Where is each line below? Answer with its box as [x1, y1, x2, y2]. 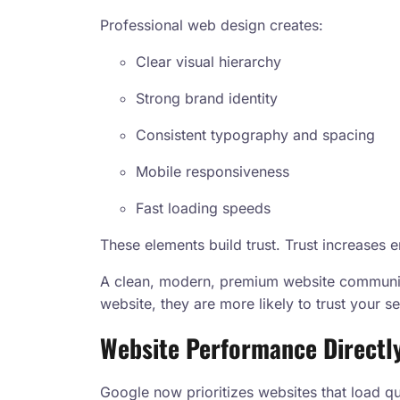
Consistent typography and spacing [136, 126, 375, 145]
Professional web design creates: [100, 16, 323, 35]
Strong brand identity [136, 89, 278, 108]
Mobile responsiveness [136, 162, 289, 181]
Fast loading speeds [136, 199, 271, 218]
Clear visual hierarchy [136, 53, 281, 71]
